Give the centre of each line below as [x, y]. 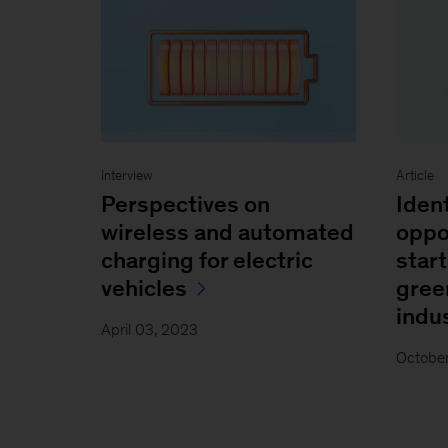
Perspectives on [185, 203]
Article [415, 175]
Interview [126, 175]
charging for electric [206, 259]
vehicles [143, 287]
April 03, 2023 [149, 329]
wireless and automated [227, 231]
